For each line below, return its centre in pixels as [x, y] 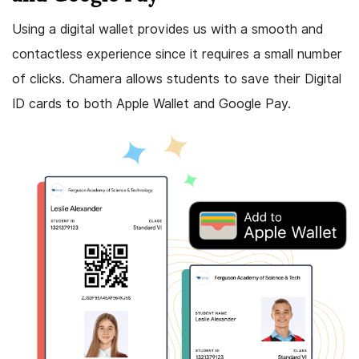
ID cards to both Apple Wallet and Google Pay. [151, 104]
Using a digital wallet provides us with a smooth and [167, 30]
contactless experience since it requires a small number [177, 54]
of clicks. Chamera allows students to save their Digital [177, 79]
